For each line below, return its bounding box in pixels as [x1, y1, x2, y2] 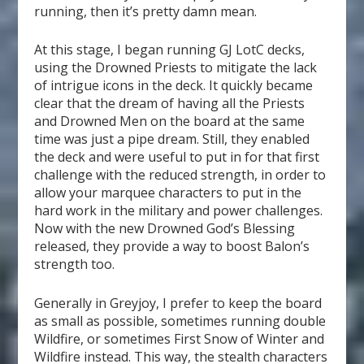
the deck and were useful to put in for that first [34, 148, 320, 167]
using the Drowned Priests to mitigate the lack [34, 58, 318, 77]
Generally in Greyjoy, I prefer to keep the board [34, 294, 323, 312]
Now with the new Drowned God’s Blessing [34, 219, 296, 238]
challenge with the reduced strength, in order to [34, 166, 327, 184]
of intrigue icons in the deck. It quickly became [34, 76, 314, 95]
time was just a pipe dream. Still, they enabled [34, 130, 310, 149]
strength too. [34, 255, 115, 274]
